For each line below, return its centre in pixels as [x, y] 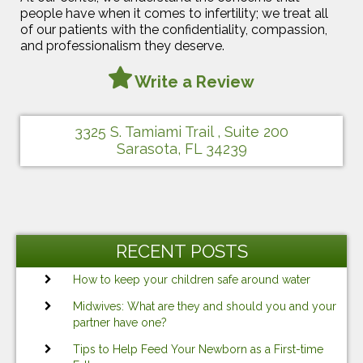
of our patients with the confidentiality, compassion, [174, 29]
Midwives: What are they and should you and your [205, 306]
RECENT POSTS [181, 251]
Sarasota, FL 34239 [181, 148]
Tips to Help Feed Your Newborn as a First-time [198, 349]
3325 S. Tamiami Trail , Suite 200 [181, 131]
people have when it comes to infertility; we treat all [174, 13]
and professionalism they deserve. [122, 45]
